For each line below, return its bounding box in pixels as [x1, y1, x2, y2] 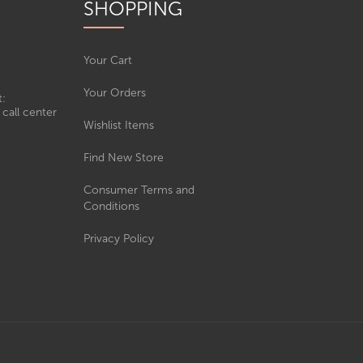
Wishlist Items [83, 118, 155, 132]
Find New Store [83, 151, 164, 164]
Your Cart [83, 53, 133, 67]
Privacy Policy [83, 232, 155, 246]
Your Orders [83, 86, 147, 100]
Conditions [83, 199, 140, 213]
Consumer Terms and [83, 183, 195, 197]
